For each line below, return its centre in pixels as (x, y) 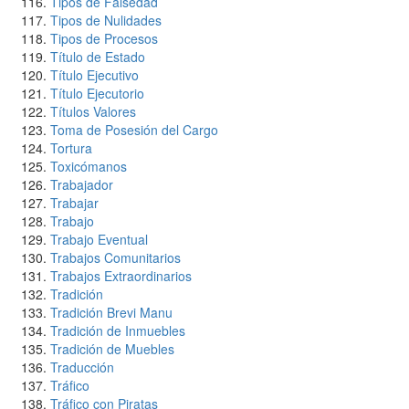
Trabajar (74, 203)
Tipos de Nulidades (106, 20)
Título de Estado (98, 57)
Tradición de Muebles (112, 349)
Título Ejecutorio (97, 93)
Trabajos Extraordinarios (121, 276)
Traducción (82, 367)
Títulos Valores (93, 111)
